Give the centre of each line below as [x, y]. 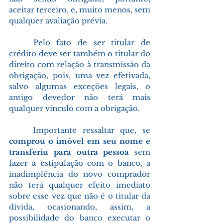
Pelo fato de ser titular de [21, 42]
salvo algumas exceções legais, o [80, 86]
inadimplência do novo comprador [80, 174]
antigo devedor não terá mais [80, 97]
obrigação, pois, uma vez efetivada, [80, 75]
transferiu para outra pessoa [72, 152]
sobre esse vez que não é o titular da [80, 196]
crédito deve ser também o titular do [80, 53]
